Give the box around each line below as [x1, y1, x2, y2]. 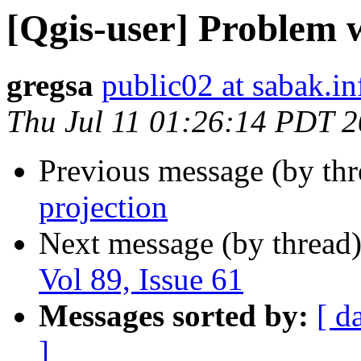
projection [39, 189, 168, 225]
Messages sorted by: [39, 298, 309, 334]
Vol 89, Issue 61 [39, 262, 243, 297]
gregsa [6, 68, 93, 103]
